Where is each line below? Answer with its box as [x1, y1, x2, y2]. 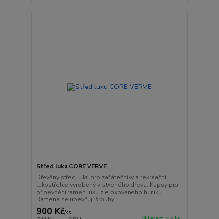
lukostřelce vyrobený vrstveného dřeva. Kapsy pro [36, 181, 178, 189]
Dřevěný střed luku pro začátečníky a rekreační [36, 174, 166, 181]
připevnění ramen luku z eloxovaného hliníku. [36, 188, 163, 196]
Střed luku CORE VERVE [36, 162, 107, 170]
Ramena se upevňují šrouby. [36, 196, 115, 203]
